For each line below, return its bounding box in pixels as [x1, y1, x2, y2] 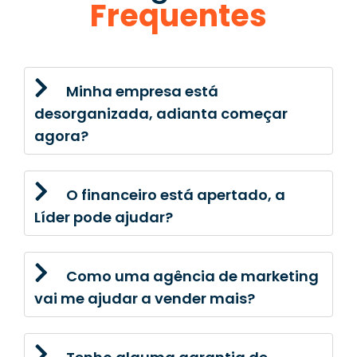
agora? [34, 125, 88, 146]
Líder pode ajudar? [34, 206, 173, 227]
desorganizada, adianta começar [34, 103, 288, 124]
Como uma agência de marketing [66, 265, 319, 286]
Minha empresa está [66, 80, 218, 101]
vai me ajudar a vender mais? [34, 288, 255, 308]
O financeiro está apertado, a [66, 184, 285, 205]
